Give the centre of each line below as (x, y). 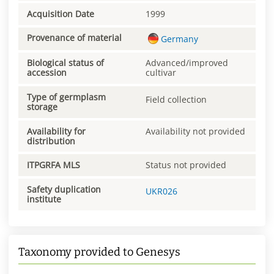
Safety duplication (64, 189)
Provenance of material (74, 38)
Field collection (176, 99)
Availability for (56, 131)
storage (42, 107)
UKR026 (161, 191)
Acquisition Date (61, 13)
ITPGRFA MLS (54, 165)
